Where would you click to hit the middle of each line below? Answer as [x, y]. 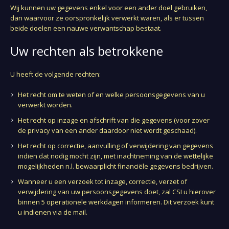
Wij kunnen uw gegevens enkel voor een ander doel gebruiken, [109, 8]
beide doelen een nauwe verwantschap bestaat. [86, 28]
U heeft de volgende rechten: [56, 74]
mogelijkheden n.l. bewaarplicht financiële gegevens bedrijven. [116, 166]
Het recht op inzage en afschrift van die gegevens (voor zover [114, 120]
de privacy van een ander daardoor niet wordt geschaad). [108, 130]
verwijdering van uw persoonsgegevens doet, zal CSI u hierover [117, 192]
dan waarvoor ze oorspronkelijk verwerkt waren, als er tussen [107, 18]
